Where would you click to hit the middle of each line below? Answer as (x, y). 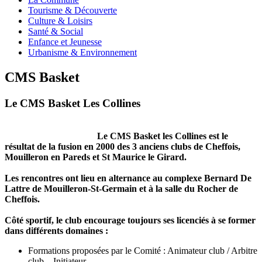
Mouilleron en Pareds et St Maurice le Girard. (96, 157)
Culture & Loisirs (60, 20)
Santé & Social (56, 31)
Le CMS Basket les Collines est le (163, 136)
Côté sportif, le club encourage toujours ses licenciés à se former (130, 220)
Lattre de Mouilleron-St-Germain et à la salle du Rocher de (121, 189)
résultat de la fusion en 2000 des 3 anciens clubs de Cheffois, (123, 147)
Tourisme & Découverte (73, 10)
